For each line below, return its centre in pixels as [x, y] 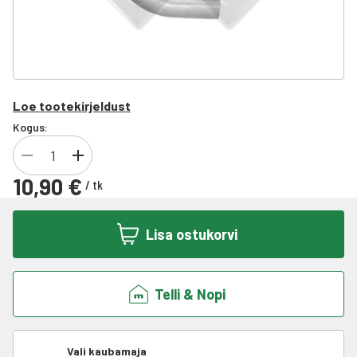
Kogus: [30, 127]
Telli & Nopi [190, 294]
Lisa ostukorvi [191, 234]
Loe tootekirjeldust [72, 106]
